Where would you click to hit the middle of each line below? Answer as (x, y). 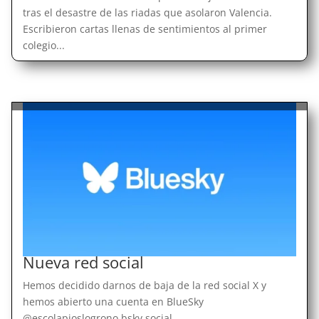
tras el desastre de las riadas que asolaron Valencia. (147, 12)
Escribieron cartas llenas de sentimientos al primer (145, 28)
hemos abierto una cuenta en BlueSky (113, 301)
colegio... (43, 45)
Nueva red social (83, 262)
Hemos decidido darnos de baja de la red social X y (144, 285)
